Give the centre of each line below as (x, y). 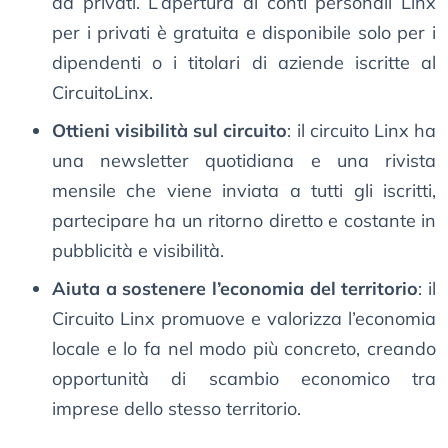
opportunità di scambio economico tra (244, 379)
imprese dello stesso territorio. (176, 409)
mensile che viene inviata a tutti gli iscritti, (244, 191)
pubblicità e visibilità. (138, 251)
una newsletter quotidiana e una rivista (244, 161)
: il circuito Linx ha (362, 131)
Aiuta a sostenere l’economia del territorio (235, 289)
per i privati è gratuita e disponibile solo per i (244, 33)
